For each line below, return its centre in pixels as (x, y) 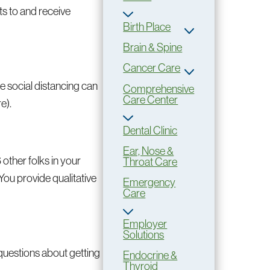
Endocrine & (150, 256)
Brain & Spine (153, 48)
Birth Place (147, 27)
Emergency (149, 183)
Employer (145, 224)
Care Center (151, 99)
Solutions (144, 234)
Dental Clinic (150, 130)
